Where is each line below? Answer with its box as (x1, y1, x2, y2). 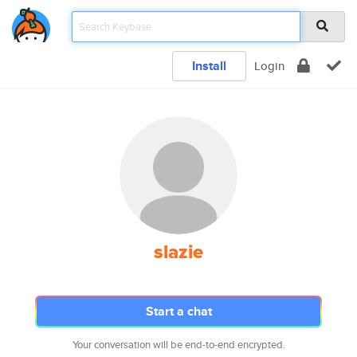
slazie (154, 237, 203, 266)
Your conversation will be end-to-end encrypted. (72, 337, 285, 352)
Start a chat (145, 302, 212, 320)
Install (192, 57, 226, 75)
